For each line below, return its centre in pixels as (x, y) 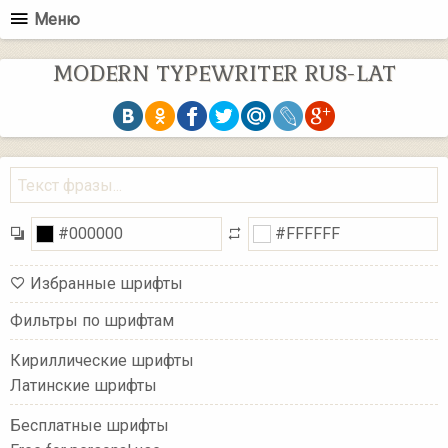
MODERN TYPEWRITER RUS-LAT (224, 73)
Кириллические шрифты (102, 361)
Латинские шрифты (83, 386)
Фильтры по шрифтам (92, 321)
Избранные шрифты (106, 284)
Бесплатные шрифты (89, 426)
